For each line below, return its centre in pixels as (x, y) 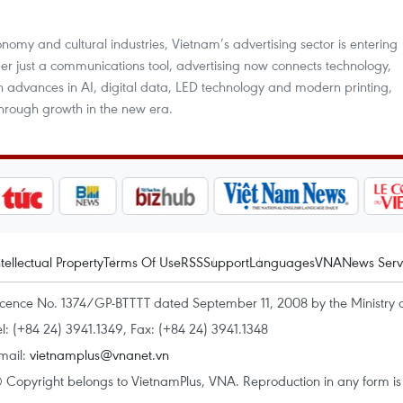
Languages (282, 262)
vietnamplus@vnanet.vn (99, 354)
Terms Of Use (142, 262)
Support (226, 262)
